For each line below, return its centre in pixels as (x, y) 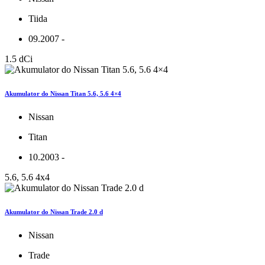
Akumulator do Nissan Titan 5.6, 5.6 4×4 (63, 93)
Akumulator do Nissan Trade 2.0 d (54, 211)
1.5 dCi (19, 59)
